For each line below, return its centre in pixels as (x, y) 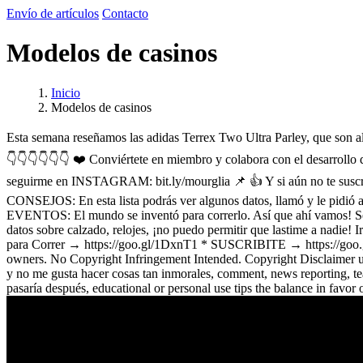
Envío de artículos (53, 13)
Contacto (125, 13)
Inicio (66, 92)
